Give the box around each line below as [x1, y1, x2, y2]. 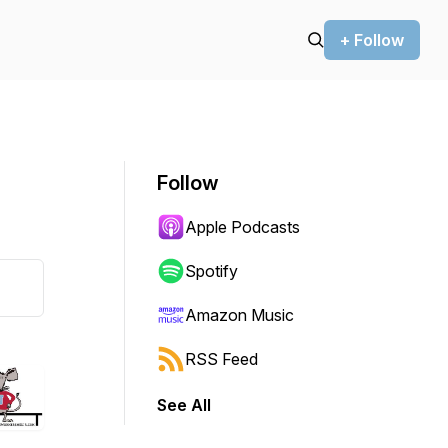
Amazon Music [185, 305, 294, 325]
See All [157, 395, 211, 415]
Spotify [185, 261, 238, 281]
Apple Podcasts [185, 217, 300, 237]
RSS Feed [185, 349, 258, 369]
